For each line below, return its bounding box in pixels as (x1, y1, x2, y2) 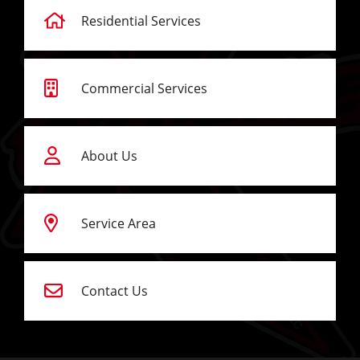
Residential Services (81, 11, 202, 30)
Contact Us (81, 281, 149, 300)
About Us (81, 146, 138, 165)
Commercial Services (81, 79, 208, 97)
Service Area (81, 214, 157, 232)
